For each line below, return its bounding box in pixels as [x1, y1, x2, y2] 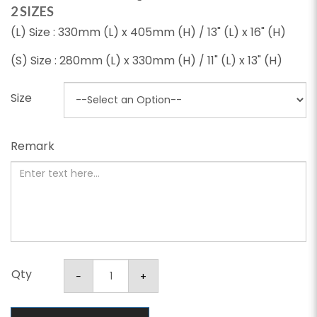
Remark [11, 138, 54, 155]
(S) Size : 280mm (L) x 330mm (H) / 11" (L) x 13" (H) [11, 52, 282, 69]
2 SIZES [11, 4, 54, 20]
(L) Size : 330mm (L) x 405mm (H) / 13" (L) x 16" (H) [11, 24, 286, 41]
